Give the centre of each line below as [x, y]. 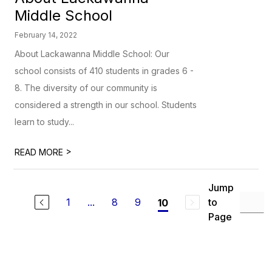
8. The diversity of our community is [86, 88]
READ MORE [40, 152]
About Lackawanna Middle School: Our [92, 54]
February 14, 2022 [46, 35]
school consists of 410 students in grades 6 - [104, 71]
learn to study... [45, 122]
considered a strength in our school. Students [106, 105]
